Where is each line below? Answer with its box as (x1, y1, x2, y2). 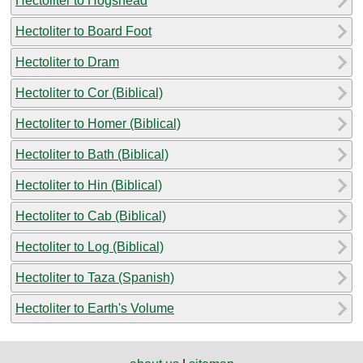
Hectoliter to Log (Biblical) (15, 239, 164, 254)
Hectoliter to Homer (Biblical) (15, 116, 181, 130)
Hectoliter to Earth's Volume (15, 301, 174, 315)
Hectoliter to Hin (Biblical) (15, 177, 162, 192)
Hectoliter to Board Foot (15, 23, 152, 38)
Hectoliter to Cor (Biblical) (15, 85, 163, 100)
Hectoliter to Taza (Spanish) (15, 270, 174, 284)
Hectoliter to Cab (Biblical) (15, 208, 166, 223)
